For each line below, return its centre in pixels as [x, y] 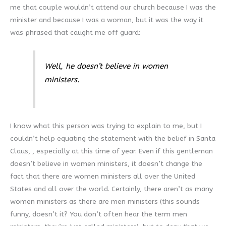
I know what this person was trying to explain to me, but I [106, 126]
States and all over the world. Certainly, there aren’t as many [111, 189]
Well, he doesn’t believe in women [106, 66]
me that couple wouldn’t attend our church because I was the [113, 8]
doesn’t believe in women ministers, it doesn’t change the [106, 163]
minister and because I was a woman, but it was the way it [107, 20]
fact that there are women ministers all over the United [103, 176]
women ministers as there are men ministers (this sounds [105, 201]
